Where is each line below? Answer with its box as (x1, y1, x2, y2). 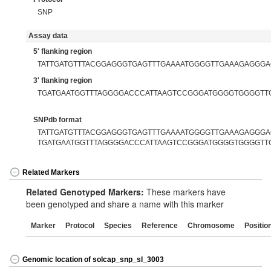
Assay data (28, 31, 71, 40)
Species (104, 221, 132, 230)
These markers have (144, 186, 226, 198)
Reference (142, 221, 178, 230)
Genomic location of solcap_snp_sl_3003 (22, 255, 164, 264)
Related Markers (22, 168, 80, 177)
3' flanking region (33, 76, 92, 85)
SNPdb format (33, 116, 82, 124)
